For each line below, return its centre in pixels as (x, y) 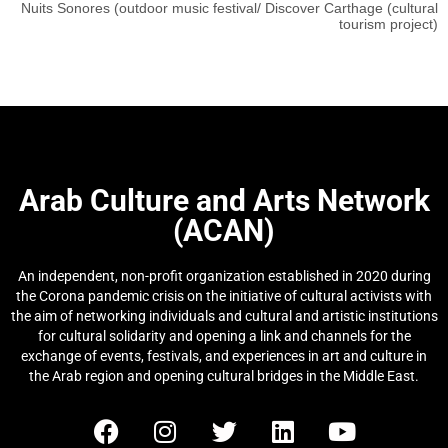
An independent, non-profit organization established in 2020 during (224, 276)
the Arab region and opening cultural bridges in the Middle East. (224, 376)
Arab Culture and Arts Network (224, 201)
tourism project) (388, 23)
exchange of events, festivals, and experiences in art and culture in (224, 356)
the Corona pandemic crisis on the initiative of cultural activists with (224, 296)
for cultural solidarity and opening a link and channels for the (224, 336)
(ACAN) (224, 231)
